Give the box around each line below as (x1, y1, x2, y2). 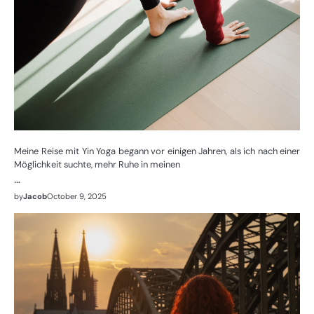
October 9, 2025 (47, 191, 107, 201)
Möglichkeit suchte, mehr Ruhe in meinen (14, 158, 180, 170)
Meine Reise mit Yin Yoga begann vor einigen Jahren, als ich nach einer (14, 144, 300, 157)
